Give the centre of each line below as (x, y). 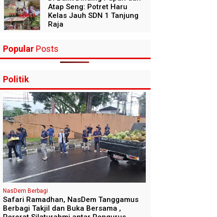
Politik (16, 79)
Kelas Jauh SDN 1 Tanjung (93, 15)
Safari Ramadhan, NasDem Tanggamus (71, 200)
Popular (18, 48)
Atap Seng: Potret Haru (88, 7)
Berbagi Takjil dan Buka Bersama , (62, 209)
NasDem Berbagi (25, 191)
